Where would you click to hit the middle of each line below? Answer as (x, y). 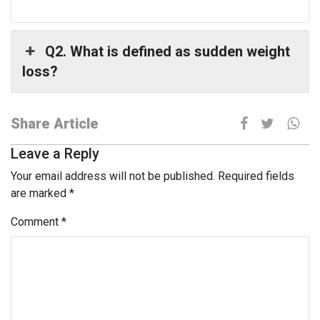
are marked (40, 193)
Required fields (256, 176)
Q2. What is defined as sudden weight (168, 51)
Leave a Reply (55, 153)
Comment (36, 221)
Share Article (55, 123)
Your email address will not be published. (113, 176)
